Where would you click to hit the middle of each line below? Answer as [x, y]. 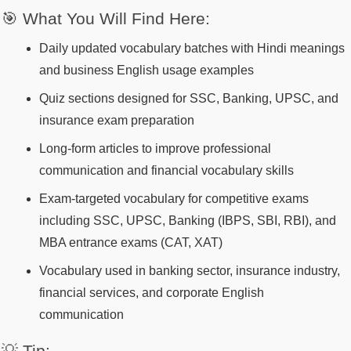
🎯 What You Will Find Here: [106, 18]
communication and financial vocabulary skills [166, 171]
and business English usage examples [147, 71]
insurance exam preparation [117, 121]
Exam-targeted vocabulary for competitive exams [174, 199]
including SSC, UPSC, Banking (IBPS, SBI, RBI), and [188, 221]
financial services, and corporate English [152, 293]
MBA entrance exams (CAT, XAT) [131, 243]
